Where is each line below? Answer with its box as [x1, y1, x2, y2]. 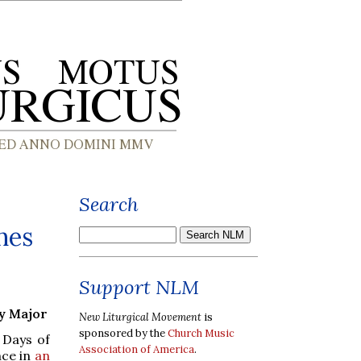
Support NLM [79, 275, 199, 300]
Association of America [79, 342, 194, 356]
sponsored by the [79, 326, 168, 340]
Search [79, 192, 139, 217]
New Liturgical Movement [79, 309, 201, 324]
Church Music [168, 326, 234, 340]
